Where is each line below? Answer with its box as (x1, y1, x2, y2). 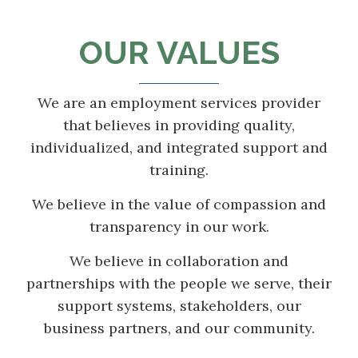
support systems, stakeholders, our (57, 296, 301, 316)
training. (149, 161, 209, 180)
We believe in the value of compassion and (32, 195, 326, 214)
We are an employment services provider (38, 93, 320, 113)
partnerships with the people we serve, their (26, 274, 332, 293)
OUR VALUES (78, 34, 280, 72)
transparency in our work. (89, 217, 269, 237)
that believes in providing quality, (63, 116, 295, 135)
